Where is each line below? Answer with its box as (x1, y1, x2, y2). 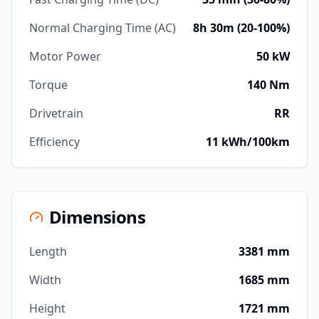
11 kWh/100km (206, 134, 290, 150)
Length (29, 244, 67, 259)
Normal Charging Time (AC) (29, 20, 176, 36)
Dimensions (49, 205, 145, 229)
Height (29, 300, 66, 316)
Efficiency (29, 134, 80, 150)
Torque (29, 77, 68, 93)
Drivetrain (29, 105, 83, 121)
